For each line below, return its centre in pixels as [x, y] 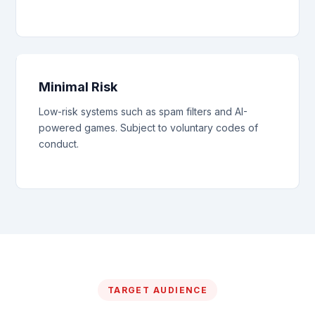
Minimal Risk [78, 87]
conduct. [59, 144]
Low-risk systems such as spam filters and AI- [143, 111]
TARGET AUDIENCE [157, 290]
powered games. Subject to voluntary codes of [149, 128]
